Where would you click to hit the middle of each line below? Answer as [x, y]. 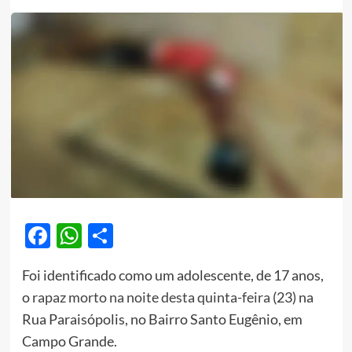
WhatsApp [141, 235]
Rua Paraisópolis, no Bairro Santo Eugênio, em [162, 319]
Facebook [104, 235]
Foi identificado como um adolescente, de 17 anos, [172, 275]
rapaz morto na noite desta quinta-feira [150, 297]
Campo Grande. [69, 341]
